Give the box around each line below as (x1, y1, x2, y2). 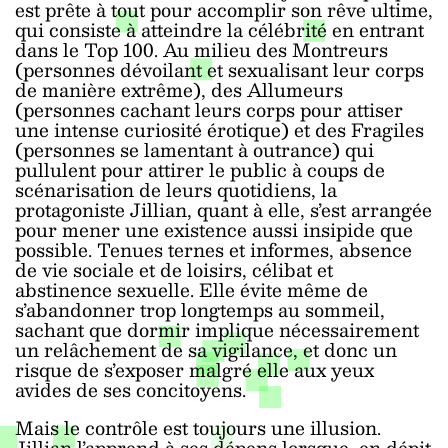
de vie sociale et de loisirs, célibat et (15, 254, 333, 285)
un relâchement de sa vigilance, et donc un (15, 334, 397, 365)
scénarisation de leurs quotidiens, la (15, 174, 337, 205)
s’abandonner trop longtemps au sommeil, (15, 294, 385, 325)
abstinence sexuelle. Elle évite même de (15, 274, 368, 305)
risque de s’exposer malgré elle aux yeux (15, 354, 374, 385)
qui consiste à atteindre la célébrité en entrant (15, 14, 424, 45)
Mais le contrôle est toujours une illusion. (15, 412, 381, 443)
